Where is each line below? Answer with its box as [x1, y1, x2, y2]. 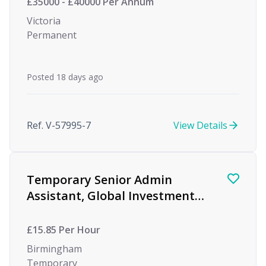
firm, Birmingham [27, 204, 129, 220]
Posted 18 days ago [27, 71, 103, 83]
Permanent [27, 28, 77, 42]
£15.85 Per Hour [27, 223, 100, 236]
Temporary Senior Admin [27, 172, 172, 188]
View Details [173, 119, 227, 132]
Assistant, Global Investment [27, 188, 195, 204]
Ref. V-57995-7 [27, 119, 91, 132]
